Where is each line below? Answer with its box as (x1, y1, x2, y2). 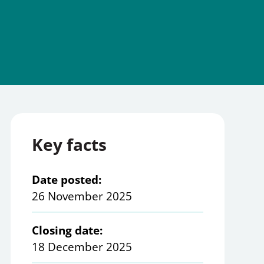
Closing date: (31, 223, 103, 239)
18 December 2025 (31, 239, 132, 255)
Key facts (31, 133, 107, 156)
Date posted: (31, 172, 101, 188)
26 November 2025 (31, 189, 132, 204)
